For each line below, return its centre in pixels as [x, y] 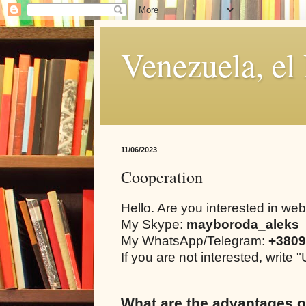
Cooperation [162, 177]
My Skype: [154, 224]
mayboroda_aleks [243, 224]
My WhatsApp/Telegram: [195, 240]
